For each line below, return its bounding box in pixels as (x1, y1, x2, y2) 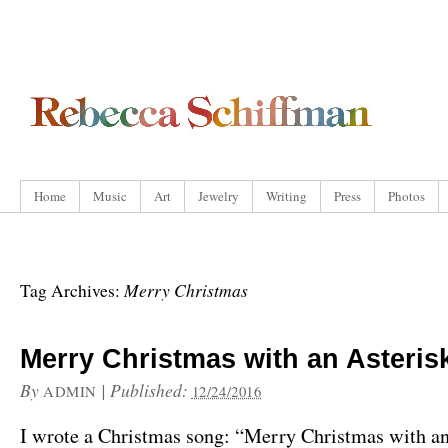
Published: (109, 378, 192, 402)
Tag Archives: (20, 279, 124, 302)
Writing (266, 187, 307, 205)
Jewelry (198, 187, 239, 205)
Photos (388, 187, 425, 205)
